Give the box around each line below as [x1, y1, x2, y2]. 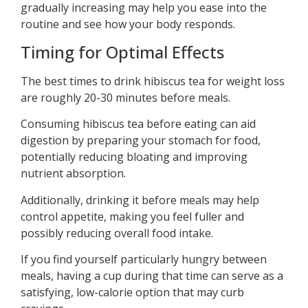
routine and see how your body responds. [21, 16, 235, 32]
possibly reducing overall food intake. [21, 225, 213, 241]
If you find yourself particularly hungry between [21, 251, 267, 267]
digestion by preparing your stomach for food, [21, 133, 261, 148]
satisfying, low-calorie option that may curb [21, 284, 244, 300]
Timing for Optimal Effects [21, 40, 224, 63]
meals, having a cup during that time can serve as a [21, 267, 283, 283]
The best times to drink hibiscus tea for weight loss [21, 73, 285, 89]
